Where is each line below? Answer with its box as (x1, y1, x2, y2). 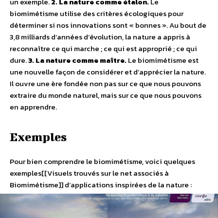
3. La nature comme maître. (28, 54, 127, 66)
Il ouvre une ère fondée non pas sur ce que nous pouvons (10, 78, 201, 90)
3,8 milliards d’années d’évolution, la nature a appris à (10, 31, 190, 43)
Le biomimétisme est (127, 54, 199, 66)
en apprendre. (10, 101, 57, 113)
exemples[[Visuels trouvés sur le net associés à (10, 167, 169, 179)
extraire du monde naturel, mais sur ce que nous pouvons (10, 90, 201, 101)
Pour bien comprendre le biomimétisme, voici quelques (10, 156, 195, 167)
